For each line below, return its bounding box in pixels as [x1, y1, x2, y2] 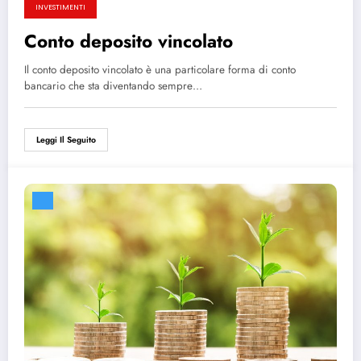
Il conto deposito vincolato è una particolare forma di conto [24, 61, 296, 77]
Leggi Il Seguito [36, 133, 96, 146]
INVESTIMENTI [35, 2, 85, 12]
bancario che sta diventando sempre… [24, 77, 202, 93]
